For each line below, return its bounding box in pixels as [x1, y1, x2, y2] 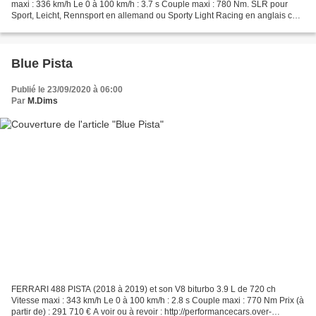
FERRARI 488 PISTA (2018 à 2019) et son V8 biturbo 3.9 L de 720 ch [11, 284, 276, 295]
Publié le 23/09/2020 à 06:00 [11, 84, 123, 95]
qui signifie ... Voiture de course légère [11, 21, 157, 32]
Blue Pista [11, 56, 73, 71]
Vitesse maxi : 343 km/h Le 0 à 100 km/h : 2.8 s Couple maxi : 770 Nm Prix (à [11, 296, 304, 306]
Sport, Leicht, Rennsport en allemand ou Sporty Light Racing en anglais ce [11, 10, 297, 20]
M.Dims [28, 95, 58, 106]
